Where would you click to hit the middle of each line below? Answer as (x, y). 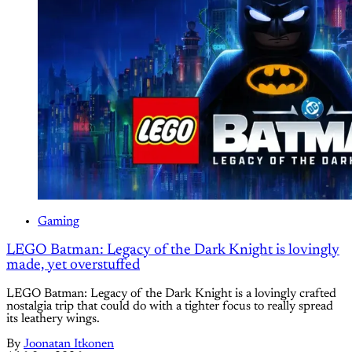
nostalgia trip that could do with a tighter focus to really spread (170, 306)
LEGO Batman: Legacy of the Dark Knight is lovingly (173, 251)
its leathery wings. (53, 319)
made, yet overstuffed (73, 266)
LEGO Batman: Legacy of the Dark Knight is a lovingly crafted (171, 293)
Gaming (59, 222)
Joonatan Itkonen (69, 344)
